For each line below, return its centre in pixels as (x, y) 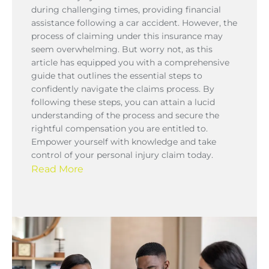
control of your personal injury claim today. (122, 155)
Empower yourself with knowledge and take (124, 141)
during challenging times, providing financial (126, 9)
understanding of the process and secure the (125, 115)
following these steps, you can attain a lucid (123, 102)
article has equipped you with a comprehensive (130, 62)
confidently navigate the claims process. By (123, 89)
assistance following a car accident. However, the (134, 23)
